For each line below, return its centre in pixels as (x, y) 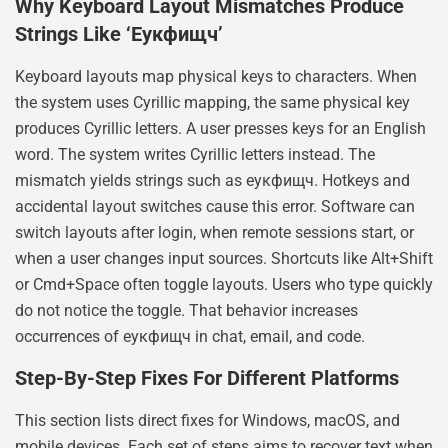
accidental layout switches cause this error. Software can (215, 206)
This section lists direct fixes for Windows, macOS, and (207, 421)
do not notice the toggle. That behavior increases (186, 310)
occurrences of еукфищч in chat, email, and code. (190, 336)
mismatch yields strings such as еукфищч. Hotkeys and (212, 180)
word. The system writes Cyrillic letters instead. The (195, 154)
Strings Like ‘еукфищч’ (119, 33)
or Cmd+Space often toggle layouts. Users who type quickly (224, 284)
